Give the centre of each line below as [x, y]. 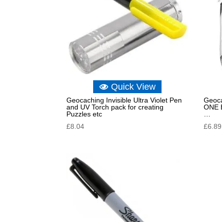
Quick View [133, 86]
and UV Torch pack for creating [115, 107]
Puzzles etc [84, 114]
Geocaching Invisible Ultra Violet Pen [124, 100]
